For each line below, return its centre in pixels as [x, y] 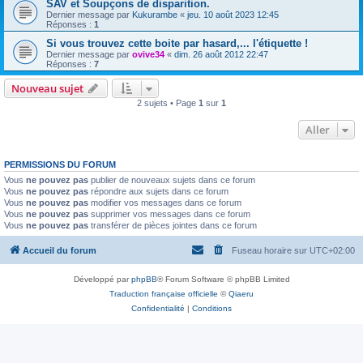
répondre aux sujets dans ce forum [158, 191]
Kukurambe [155, 15]
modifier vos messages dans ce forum [165, 203]
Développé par [102, 279]
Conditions [212, 308]
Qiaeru [241, 293]
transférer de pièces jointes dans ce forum [173, 225]
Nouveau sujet [47, 88]
